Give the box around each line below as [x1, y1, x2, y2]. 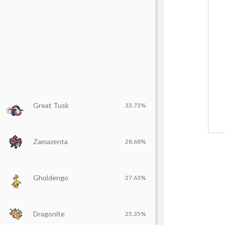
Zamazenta [33, 137, 68, 146]
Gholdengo [33, 173, 68, 182]
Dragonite [33, 209, 65, 218]
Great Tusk [33, 101, 69, 109]
